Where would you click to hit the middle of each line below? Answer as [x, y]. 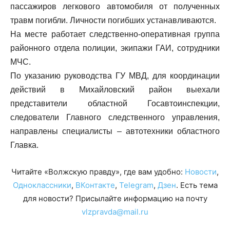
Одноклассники [42, 185]
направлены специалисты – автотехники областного [115, 131]
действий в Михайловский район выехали [115, 90]
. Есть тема [197, 185]
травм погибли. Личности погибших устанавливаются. [113, 20]
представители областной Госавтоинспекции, [115, 103]
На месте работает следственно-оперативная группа [115, 34]
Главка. [24, 145]
